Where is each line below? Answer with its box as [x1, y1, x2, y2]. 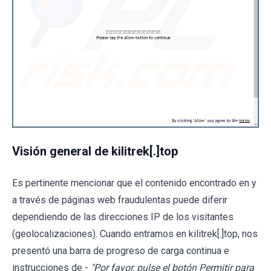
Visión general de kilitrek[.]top [12, 143, 178, 158]
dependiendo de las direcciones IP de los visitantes [12, 211, 233, 223]
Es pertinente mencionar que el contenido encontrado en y [12, 177, 256, 189]
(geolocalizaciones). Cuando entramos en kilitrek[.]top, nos [12, 227, 258, 240]
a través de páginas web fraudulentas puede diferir [12, 194, 227, 206]
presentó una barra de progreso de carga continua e [12, 244, 229, 256]
